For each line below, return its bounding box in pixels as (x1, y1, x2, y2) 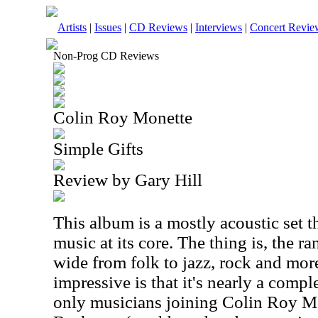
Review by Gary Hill (53, 170, 202, 190)
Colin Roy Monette (53, 108, 192, 127)
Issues (94, 21, 121, 33)
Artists (57, 21, 87, 33)
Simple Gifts (53, 139, 143, 158)
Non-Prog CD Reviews (53, 50, 159, 62)
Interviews (195, 21, 242, 33)
